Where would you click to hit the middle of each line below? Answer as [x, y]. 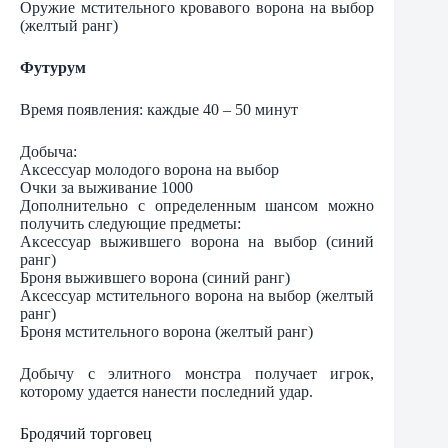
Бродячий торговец [86, 433]
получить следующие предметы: [130, 223]
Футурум [53, 67]
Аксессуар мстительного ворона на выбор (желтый [197, 295]
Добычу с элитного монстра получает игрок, [197, 373]
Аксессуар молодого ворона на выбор [149, 169]
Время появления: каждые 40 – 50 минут [159, 109]
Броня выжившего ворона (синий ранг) [155, 277]
